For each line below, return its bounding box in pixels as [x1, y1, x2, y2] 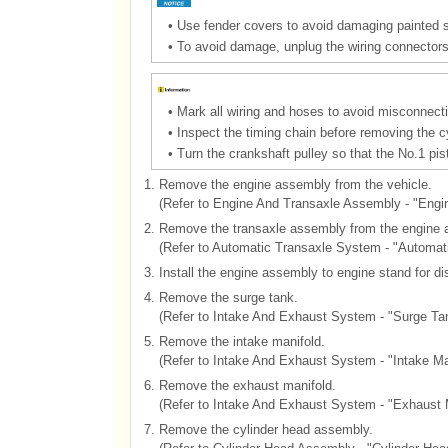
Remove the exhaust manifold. [158, 378, 336, 393]
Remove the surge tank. [158, 290, 298, 305]
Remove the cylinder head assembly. [158, 422, 373, 437]
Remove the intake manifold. [158, 334, 325, 349]
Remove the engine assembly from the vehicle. [158, 177, 432, 192]
